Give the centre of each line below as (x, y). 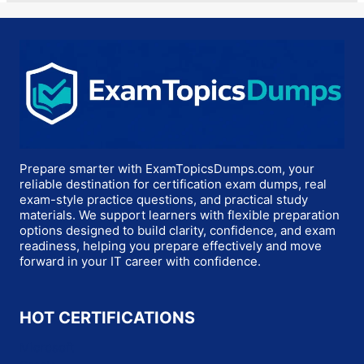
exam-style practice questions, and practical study (164, 199)
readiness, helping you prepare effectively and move (171, 246)
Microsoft (47, 347)
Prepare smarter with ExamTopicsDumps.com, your (167, 169)
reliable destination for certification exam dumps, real (173, 184)
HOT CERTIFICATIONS (107, 318)
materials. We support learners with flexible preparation (180, 215)
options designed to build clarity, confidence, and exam (178, 230)
